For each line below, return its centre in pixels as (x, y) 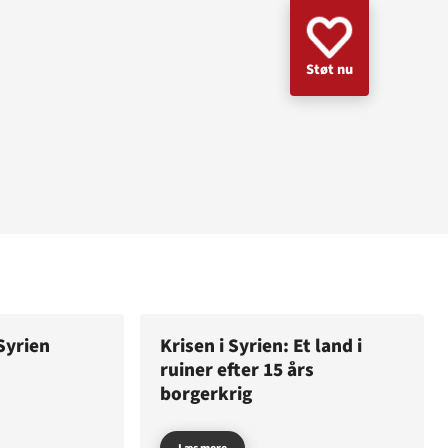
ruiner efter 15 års (237, 369)
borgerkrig (206, 393)
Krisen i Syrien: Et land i (261, 345)
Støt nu (329, 70)
